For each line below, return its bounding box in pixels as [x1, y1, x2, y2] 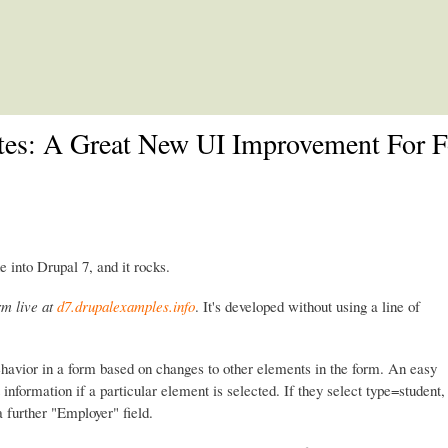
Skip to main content [160, 2, 281, 21]
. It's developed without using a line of [195, 295, 420, 316]
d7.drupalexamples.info [57, 295, 195, 316]
